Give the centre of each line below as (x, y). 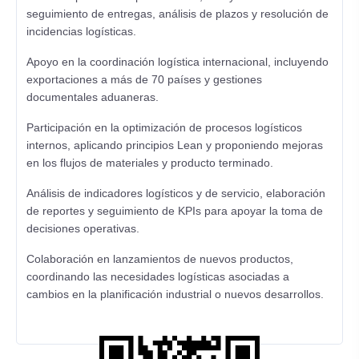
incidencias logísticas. (81, 31)
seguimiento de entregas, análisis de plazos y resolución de (177, 14)
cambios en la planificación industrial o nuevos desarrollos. (175, 294)
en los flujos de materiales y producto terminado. (150, 163)
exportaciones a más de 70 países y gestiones (144, 79)
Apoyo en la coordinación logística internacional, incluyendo (177, 62)
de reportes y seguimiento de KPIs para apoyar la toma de (175, 211)
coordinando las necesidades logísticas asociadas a (158, 276)
